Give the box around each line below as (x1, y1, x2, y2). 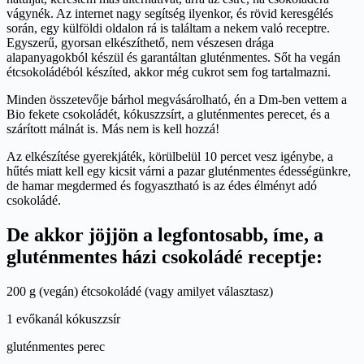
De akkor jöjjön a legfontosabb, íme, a (6, 223, 323, 245)
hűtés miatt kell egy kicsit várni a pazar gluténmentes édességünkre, (6, 163, 351, 178)
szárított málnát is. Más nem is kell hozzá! (6, 121, 219, 136)
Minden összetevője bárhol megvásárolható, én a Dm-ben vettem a (6, 92, 347, 106)
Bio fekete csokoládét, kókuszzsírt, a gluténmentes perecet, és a (6, 106, 330, 121)
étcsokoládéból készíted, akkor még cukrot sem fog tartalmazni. (6, 64, 331, 79)
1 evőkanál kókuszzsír (6, 311, 120, 326)
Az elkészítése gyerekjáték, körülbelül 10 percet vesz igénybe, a (6, 149, 333, 163)
